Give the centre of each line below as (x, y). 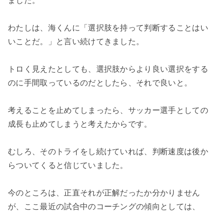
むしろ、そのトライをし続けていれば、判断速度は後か (108, 152)
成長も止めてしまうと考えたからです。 (80, 124)
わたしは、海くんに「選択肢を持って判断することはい (108, 28)
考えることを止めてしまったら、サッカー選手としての (108, 110)
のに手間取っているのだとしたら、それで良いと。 (100, 83)
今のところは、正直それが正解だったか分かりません (104, 193)
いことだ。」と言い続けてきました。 (76, 42)
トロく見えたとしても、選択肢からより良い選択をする (108, 69)
